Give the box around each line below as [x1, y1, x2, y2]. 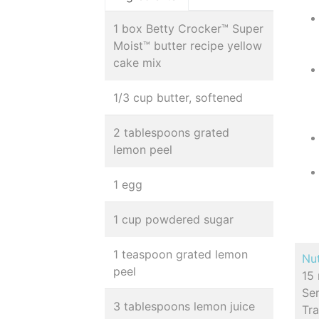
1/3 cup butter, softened [113, 90, 243, 105]
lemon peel [113, 142, 172, 157]
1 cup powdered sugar [113, 212, 234, 226]
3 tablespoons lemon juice [113, 299, 255, 313]
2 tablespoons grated [113, 125, 229, 140]
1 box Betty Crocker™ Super [113, 21, 263, 36]
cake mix [113, 56, 162, 70]
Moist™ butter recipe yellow [113, 38, 262, 53]
